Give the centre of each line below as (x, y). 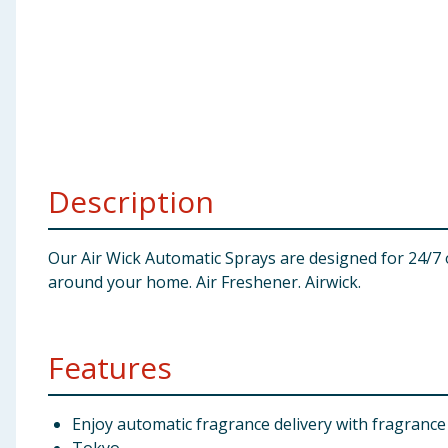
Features (110, 367)
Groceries (46, 123)
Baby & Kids (54, 25)
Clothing (43, 74)
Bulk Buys (46, 172)
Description (131, 201)
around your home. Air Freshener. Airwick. (204, 282)
